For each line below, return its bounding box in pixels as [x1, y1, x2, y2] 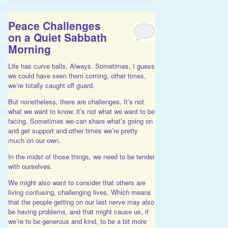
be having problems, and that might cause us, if [8, 206, 149, 216]
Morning [8, 41, 51, 57]
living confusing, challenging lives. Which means [8, 187, 151, 197]
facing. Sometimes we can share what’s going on [8, 116, 153, 126]
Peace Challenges [8, 18, 101, 34]
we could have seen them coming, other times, [8, 70, 146, 80]
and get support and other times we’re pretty [8, 125, 138, 135]
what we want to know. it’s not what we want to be [8, 106, 155, 116]
